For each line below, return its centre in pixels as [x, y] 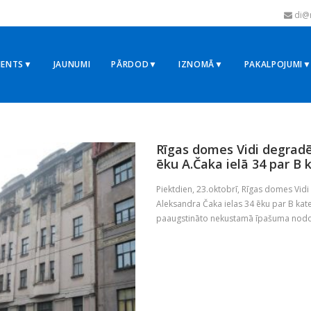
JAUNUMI [72, 64]
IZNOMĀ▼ [201, 64]
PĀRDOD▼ [134, 64]
